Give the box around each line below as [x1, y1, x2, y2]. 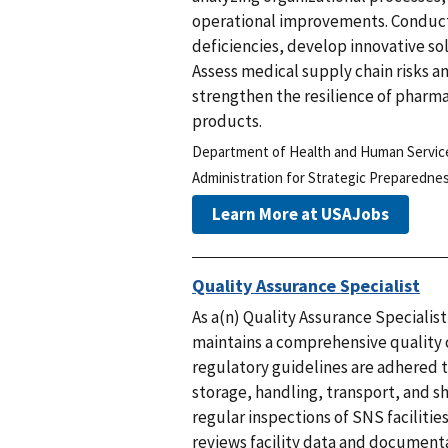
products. [192, 109, 262, 132]
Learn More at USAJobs [212, 202, 389, 225]
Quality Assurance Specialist [192, 274, 420, 298]
